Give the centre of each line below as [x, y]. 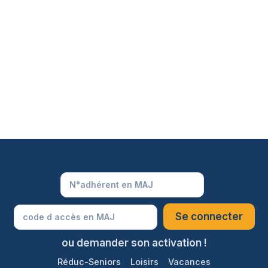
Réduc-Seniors [89, 261]
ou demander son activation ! [134, 243]
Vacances [189, 261]
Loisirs [144, 261]
